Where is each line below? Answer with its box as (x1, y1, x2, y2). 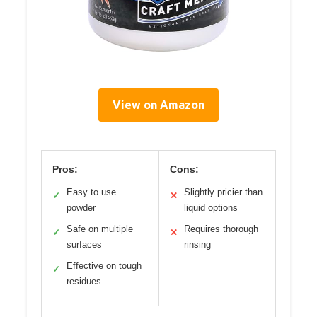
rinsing (183, 238, 211, 250)
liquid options (183, 202, 238, 213)
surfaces (67, 238, 102, 250)
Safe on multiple (67, 223, 133, 234)
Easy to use (67, 186, 116, 197)
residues (67, 275, 101, 287)
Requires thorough (183, 223, 258, 234)
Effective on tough (67, 260, 142, 271)
